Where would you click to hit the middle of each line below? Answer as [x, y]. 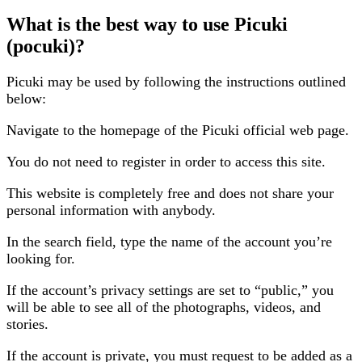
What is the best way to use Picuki [147, 25]
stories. [27, 324]
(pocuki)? [46, 46]
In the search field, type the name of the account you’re [169, 242]
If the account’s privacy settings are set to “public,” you [170, 290]
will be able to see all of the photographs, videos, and [164, 307]
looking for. [41, 259]
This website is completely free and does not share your [170, 194]
